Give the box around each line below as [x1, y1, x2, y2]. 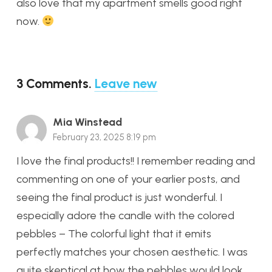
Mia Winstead [53, 115, 122, 129]
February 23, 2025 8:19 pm [53, 131, 156, 143]
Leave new [95, 75, 157, 91]
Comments [26, 75, 89, 91]
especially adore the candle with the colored [16, 208, 234, 222]
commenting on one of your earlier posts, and [16, 172, 240, 186]
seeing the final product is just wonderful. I [16, 190, 222, 204]
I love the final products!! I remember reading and [16, 154, 255, 168]
